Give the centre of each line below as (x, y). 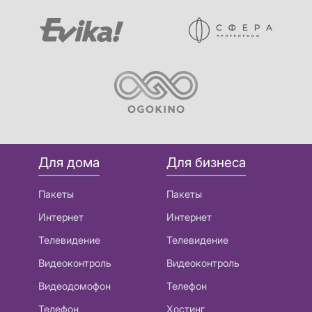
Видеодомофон (75, 286)
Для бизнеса (206, 163)
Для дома (69, 163)
